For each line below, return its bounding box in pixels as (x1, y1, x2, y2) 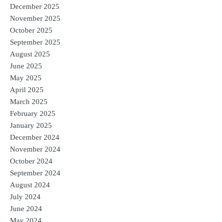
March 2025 (10, 97, 48, 106)
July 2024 (10, 192, 41, 201)
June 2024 (10, 204, 42, 213)
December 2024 (10, 133, 59, 141)
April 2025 (10, 85, 44, 94)
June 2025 (10, 61, 42, 70)
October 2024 (10, 157, 53, 165)
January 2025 (10, 121, 52, 129)
